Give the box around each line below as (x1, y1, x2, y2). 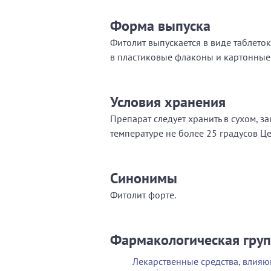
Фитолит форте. (110, 188, 176, 201)
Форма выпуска (110, 16, 211, 35)
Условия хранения (110, 92, 226, 111)
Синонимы (110, 168, 177, 188)
